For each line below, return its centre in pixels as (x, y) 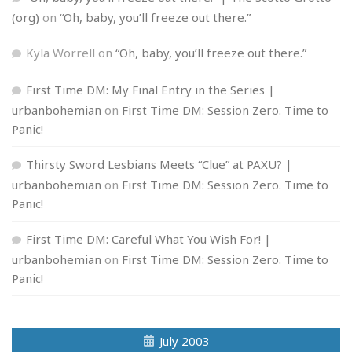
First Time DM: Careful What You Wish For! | (148, 239)
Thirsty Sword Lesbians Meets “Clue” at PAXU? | (159, 165)
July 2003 (184, 341)
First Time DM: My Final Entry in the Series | (150, 90)
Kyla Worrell (60, 53)
